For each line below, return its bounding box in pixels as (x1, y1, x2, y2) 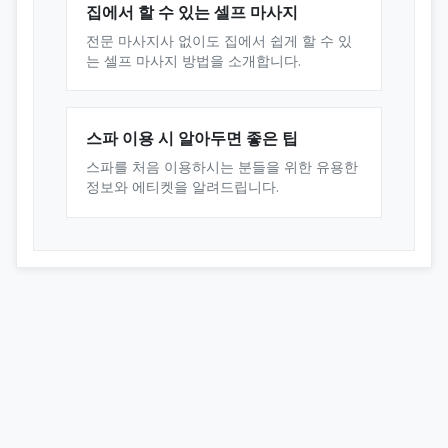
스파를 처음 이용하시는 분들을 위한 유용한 (86, 157, 359, 177)
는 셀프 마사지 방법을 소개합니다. (86, 51, 302, 71)
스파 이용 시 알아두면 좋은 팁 (86, 127, 299, 150)
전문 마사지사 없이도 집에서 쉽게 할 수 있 (86, 31, 353, 51)
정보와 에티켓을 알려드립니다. (86, 177, 280, 197)
